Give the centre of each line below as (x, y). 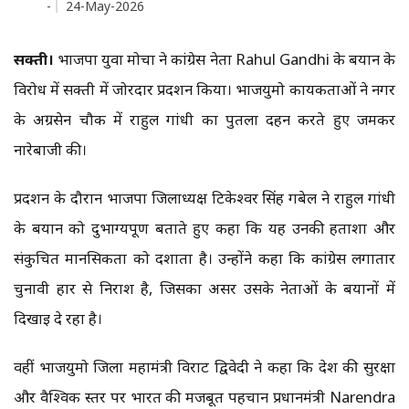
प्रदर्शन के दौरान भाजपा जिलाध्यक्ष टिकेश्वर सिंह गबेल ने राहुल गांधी (204, 198)
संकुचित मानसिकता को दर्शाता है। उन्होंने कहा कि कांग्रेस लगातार (204, 258)
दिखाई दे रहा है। (58, 319)
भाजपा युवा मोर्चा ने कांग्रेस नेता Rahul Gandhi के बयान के (225, 59)
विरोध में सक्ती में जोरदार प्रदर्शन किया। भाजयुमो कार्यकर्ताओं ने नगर (204, 89)
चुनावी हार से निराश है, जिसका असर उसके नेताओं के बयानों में (204, 288)
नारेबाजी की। (50, 150)
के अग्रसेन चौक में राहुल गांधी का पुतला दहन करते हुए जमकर (204, 120)
